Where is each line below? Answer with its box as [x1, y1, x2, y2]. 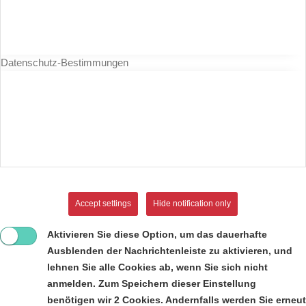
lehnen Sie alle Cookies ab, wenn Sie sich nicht [47, 262, 268, 273]
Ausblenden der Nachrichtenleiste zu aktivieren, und [47, 246, 292, 257]
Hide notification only [153, 199, 231, 209]
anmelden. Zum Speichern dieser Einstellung [47, 279, 256, 290]
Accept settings [75, 199, 131, 209]
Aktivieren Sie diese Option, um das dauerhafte [47, 229, 267, 240]
